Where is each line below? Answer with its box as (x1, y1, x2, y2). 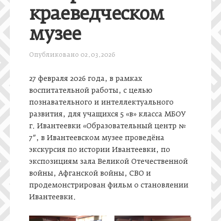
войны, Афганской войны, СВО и (29, 170, 151, 178)
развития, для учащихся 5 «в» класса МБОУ (29, 111, 186, 118)
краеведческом (29, 6, 164, 24)
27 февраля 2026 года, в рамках (29, 75, 142, 83)
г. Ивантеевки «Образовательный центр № (29, 123, 185, 130)
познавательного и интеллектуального (29, 99, 174, 107)
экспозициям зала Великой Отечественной (29, 158, 188, 166)
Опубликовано (29, 52, 80, 59)
